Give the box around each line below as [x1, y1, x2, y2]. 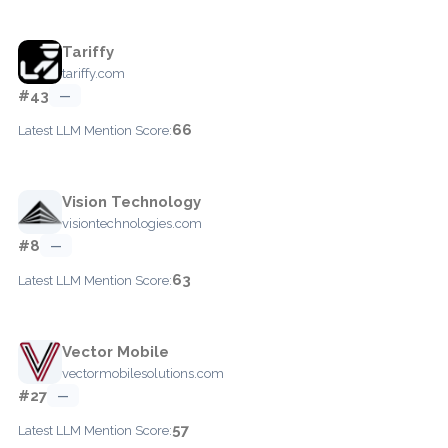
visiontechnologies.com [62, 215, 202, 231]
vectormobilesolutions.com [62, 365, 224, 381]
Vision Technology [62, 192, 201, 211]
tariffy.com [62, 65, 125, 81]
